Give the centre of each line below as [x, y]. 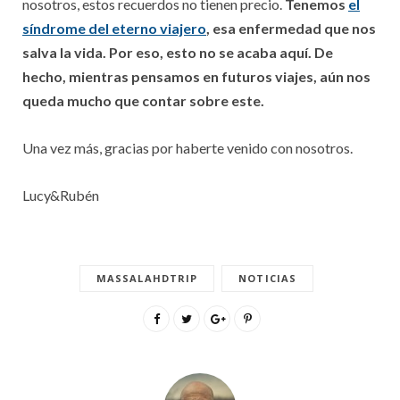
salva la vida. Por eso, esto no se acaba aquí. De [178, 52]
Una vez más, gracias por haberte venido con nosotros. [187, 148]
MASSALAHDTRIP [147, 278]
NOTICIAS [268, 278]
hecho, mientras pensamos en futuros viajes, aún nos [196, 76]
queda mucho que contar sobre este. [143, 100]
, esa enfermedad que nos [291, 28]
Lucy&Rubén [61, 195]
